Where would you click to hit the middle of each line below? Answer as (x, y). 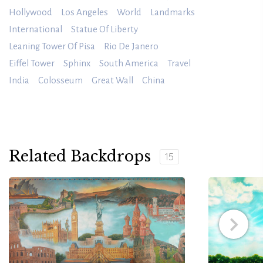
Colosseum (60, 81)
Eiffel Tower (32, 64)
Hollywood (31, 13)
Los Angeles (85, 13)
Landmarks (173, 13)
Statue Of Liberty (104, 30)
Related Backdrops (80, 157)
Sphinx (77, 64)
